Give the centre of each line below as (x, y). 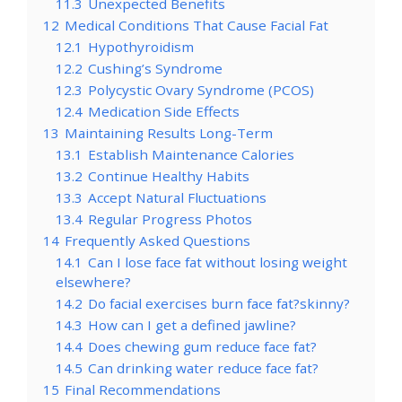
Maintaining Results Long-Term (169, 132)
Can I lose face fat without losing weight (218, 262)
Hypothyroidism (141, 46)
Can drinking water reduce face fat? (203, 367)
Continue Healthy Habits (169, 175)
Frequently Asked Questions (157, 240)
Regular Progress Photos (170, 218)
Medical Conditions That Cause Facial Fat (197, 25)
